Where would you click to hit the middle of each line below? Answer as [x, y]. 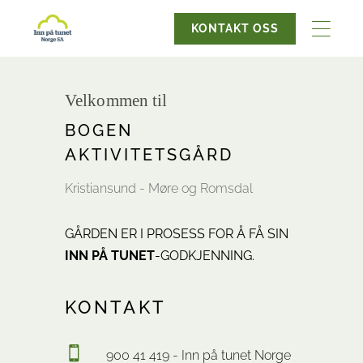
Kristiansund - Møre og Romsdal [159, 188]
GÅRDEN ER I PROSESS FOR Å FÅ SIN [177, 234]
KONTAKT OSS [235, 28]
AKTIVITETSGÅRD [149, 155]
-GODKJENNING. [205, 256]
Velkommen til [116, 100]
